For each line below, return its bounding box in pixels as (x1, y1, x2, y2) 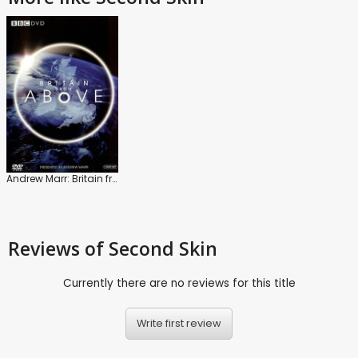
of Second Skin (85, 235, 217, 261)
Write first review (137, 316, 221, 331)
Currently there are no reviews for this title (62, 275, 296, 291)
